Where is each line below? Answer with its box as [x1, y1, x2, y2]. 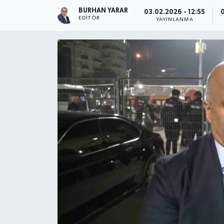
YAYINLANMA [155, 16, 193, 22]
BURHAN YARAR [78, 7, 128, 14]
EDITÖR [78, 15, 99, 21]
